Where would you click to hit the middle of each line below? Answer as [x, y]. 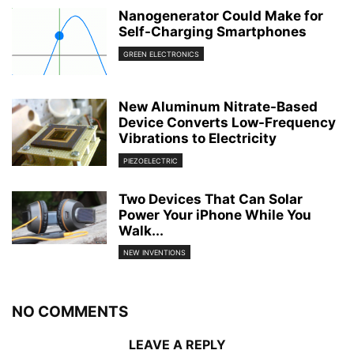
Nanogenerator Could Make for [221, 16]
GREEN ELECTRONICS [161, 54]
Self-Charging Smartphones [213, 32]
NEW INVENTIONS [154, 252]
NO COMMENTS [70, 311]
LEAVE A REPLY [177, 344]
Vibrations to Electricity [198, 139]
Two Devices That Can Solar [211, 199]
